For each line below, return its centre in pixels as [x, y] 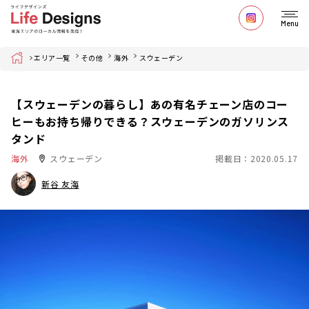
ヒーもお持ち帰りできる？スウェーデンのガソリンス [150, 121]
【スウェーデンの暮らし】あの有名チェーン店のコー [150, 104]
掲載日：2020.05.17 [257, 158]
